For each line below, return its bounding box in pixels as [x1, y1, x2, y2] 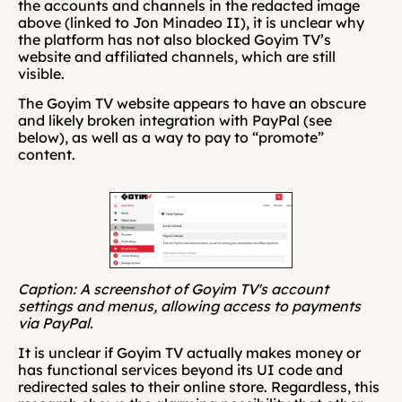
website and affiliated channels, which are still [18, 47, 336, 66]
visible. [18, 64, 65, 83]
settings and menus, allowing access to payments [18, 297, 361, 316]
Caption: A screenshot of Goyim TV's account [18, 280, 328, 299]
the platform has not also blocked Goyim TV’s [18, 30, 331, 48]
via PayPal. [18, 314, 93, 333]
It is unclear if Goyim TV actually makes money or [18, 344, 361, 363]
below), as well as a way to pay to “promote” [18, 127, 324, 146]
